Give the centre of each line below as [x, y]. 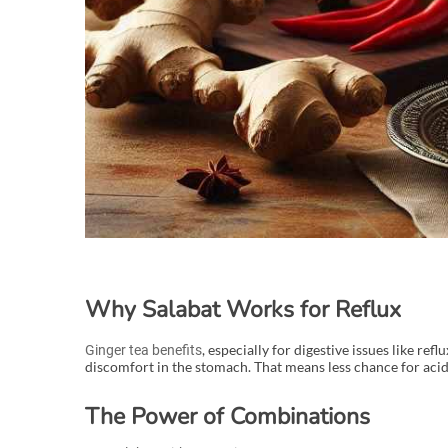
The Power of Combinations [227, 417]
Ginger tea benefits [143, 350]
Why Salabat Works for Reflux [242, 310]
